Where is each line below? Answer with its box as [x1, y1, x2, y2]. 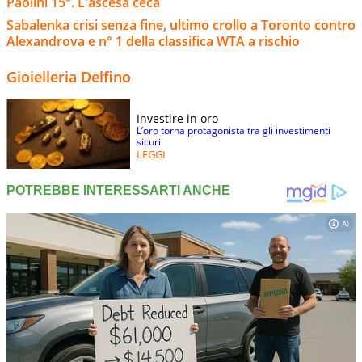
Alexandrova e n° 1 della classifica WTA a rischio [6, 32, 300, 51]
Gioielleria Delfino [6, 67, 131, 87]
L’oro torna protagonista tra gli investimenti [137, 124, 330, 138]
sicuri [137, 135, 161, 149]
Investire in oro [137, 111, 218, 127]
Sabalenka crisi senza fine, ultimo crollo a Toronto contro [6, 16, 356, 35]
